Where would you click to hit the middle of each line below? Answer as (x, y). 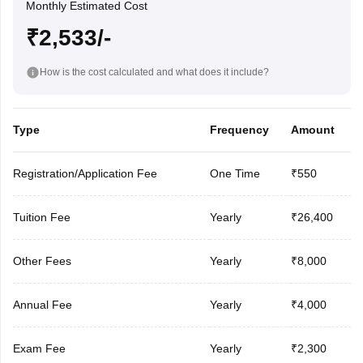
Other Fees (42, 261)
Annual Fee (42, 304)
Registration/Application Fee (85, 173)
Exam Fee (39, 348)
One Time (235, 173)
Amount (312, 129)
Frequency (239, 129)
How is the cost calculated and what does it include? (154, 72)
